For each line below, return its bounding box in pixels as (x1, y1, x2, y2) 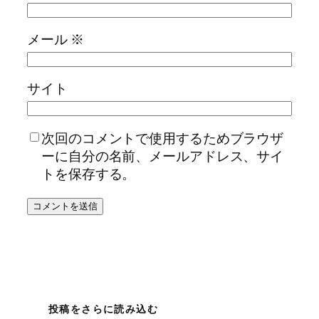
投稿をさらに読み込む (48, 302, 158, 316)
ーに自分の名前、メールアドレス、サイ (41, 146, 284, 165)
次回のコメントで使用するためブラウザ (41, 128, 284, 147)
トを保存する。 (41, 164, 136, 183)
